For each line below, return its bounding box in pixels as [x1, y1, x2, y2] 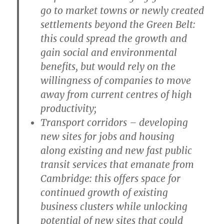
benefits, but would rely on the [40, 60, 176, 72]
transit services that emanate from [40, 158, 194, 170]
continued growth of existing [40, 186, 168, 198]
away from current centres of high [40, 88, 192, 100]
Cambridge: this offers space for [40, 172, 181, 184]
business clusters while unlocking [40, 200, 188, 212]
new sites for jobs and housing [40, 130, 175, 142]
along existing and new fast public [40, 144, 192, 156]
